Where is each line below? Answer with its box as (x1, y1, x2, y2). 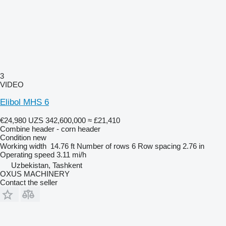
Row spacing (138, 141, 181, 150)
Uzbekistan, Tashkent (11, 160, 82, 169)
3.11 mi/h (56, 150, 86, 159)
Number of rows (77, 141, 130, 150)
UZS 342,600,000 (28, 116, 86, 125)
